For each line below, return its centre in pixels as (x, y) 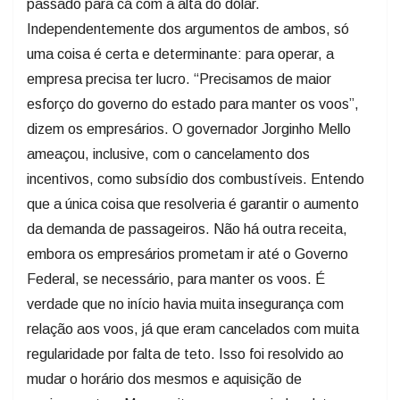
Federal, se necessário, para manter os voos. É (176, 279)
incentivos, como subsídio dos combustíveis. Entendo (196, 179)
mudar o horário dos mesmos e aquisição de (164, 379)
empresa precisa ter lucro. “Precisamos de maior (179, 79)
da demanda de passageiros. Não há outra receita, (187, 229)
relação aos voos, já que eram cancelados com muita (193, 329)
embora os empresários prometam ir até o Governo (187, 254)
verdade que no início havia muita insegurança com (185, 304)
